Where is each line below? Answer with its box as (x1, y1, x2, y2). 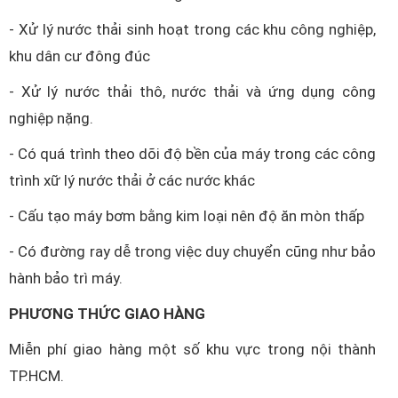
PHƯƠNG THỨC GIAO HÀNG (9, 305, 205, 322)
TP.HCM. (9, 367, 64, 385)
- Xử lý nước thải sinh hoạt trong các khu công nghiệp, (9, 20, 376, 38)
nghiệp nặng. (9, 109, 93, 127)
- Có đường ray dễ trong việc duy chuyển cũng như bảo (9, 243, 376, 260)
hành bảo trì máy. (9, 269, 123, 287)
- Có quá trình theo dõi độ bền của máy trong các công (9, 145, 376, 163)
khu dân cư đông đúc (9, 47, 150, 65)
